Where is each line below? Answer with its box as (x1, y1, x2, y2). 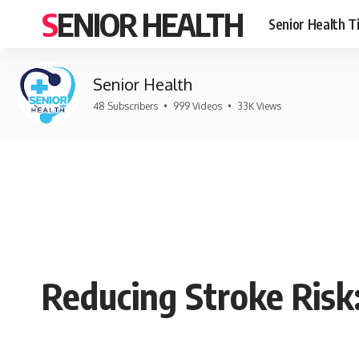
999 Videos (173, 100, 222, 112)
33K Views (237, 100, 281, 112)
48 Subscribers (93, 100, 158, 112)
